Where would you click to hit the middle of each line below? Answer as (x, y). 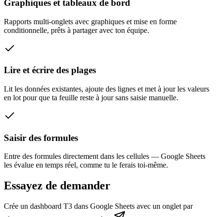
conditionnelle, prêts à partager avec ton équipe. (77, 30)
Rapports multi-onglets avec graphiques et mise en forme (90, 21)
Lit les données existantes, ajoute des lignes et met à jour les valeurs (107, 89)
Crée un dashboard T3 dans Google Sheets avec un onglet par (98, 206)
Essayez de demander (57, 186)
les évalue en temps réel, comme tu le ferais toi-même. (86, 165)
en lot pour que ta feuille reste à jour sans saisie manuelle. (91, 97)
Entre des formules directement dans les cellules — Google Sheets (105, 156)
